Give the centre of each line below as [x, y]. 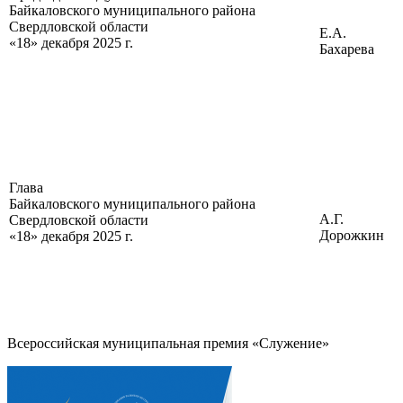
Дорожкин [352, 235]
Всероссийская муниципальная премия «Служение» [168, 343]
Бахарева [347, 49]
